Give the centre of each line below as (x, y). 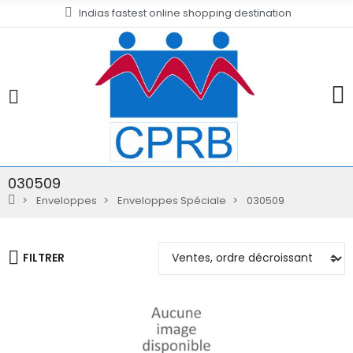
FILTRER (44, 258)
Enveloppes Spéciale (172, 200)
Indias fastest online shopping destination (185, 13)
